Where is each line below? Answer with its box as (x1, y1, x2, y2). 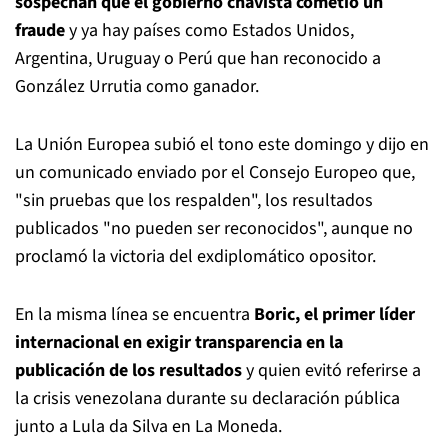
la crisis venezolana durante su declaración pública (15, 386, 400, 412)
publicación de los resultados (15, 358, 246, 384)
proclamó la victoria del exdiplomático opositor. (15, 244, 376, 270)
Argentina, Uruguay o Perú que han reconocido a (15, 46, 381, 72)
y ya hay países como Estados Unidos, (65, 18, 354, 44)
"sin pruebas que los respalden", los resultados (15, 188, 373, 214)
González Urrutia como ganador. (15, 74, 259, 100)
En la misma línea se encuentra (15, 302, 254, 328)
